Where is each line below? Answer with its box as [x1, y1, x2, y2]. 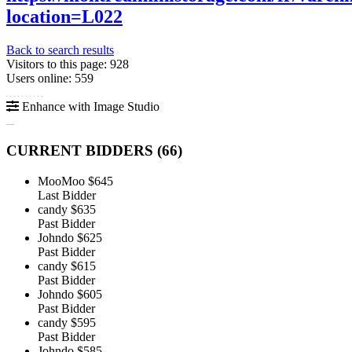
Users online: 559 [6, 71, 93, 85]
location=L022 [6, 5, 123, 27]
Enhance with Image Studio [19, 99, 159, 113]
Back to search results [6, 42, 114, 57]
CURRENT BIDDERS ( [6, 142, 162, 159]
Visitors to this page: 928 [6, 57, 129, 71]
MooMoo [38, 174, 85, 189]
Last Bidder [38, 189, 96, 203]
